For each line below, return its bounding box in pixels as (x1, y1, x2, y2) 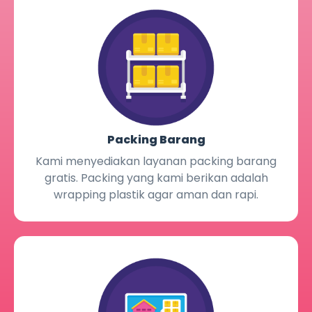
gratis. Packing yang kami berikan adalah (44, 170, 268, 187)
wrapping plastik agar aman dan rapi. (54, 187, 258, 203)
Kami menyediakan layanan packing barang (36, 153, 276, 170)
